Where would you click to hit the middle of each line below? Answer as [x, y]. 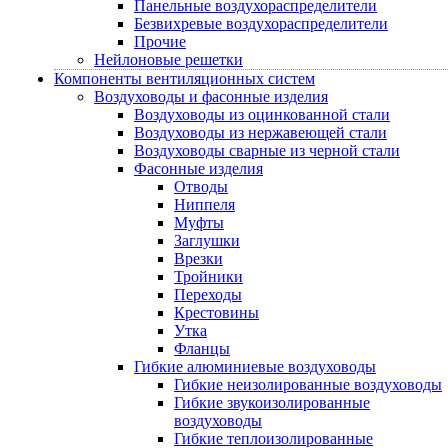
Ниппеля [204, 204]
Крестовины [216, 312]
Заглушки [207, 240]
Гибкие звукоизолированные [272, 402]
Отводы [201, 186]
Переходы [208, 294]
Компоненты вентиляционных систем [184, 78]
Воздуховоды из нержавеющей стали [260, 132]
